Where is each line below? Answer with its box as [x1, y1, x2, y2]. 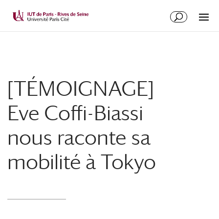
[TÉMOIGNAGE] [7, 76, 154, 100]
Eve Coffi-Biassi [7, 101, 143, 125]
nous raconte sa [7, 125, 151, 149]
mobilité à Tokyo [7, 150, 156, 174]
